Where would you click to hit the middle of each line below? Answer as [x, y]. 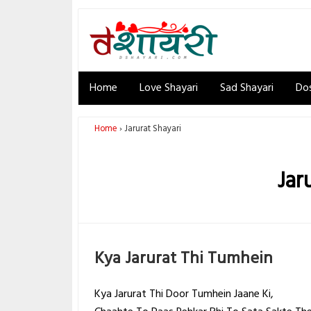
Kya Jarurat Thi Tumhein [184, 259]
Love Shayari [169, 88]
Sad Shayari [247, 88]
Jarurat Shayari [153, 129]
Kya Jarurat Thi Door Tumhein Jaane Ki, [184, 295]
